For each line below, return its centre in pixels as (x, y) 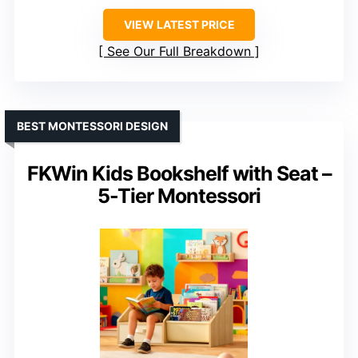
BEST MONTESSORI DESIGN (92, 126)
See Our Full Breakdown (179, 52)
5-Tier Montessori (179, 196)
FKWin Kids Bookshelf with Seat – (179, 174)
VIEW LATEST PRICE (179, 25)
